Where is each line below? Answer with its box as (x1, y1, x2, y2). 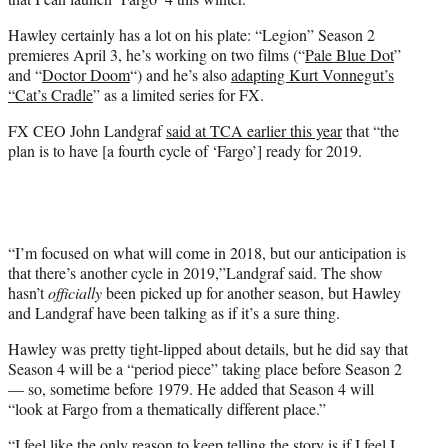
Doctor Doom (42, 64, 130, 86)
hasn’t (8, 282, 48, 304)
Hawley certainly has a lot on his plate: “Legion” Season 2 (8, 24, 375, 46)
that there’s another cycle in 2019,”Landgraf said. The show (8, 262, 383, 284)
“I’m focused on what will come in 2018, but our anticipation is (8, 242, 406, 264)
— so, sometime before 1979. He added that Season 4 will (8, 378, 374, 400)
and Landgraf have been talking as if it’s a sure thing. (8, 302, 340, 324)
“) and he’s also (130, 64, 231, 86)
